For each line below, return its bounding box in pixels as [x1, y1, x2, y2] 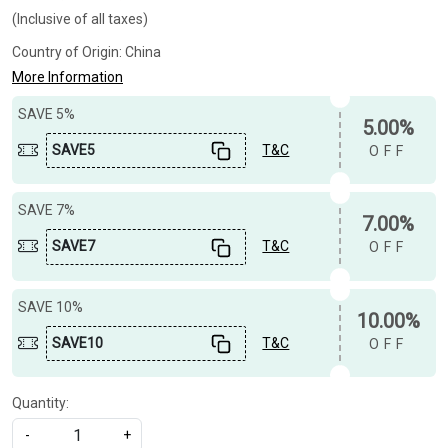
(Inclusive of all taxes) [12, 11, 148, 27]
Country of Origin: [12, 44, 125, 60]
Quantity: [12, 394, 69, 411]
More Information [12, 69, 123, 85]
